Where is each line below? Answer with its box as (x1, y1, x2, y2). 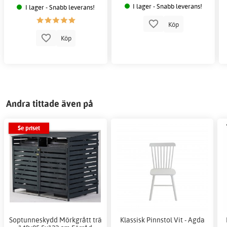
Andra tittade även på (6, 97, 93, 109)
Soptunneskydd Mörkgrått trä (9, 215, 102, 224)
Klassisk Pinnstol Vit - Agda (120, 215, 205, 224)
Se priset (17, 124, 40, 132)
